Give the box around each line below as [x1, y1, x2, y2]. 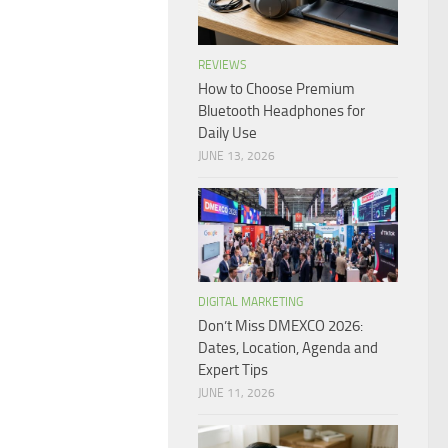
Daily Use [198, 124, 257, 143]
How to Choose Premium [198, 80, 355, 99]
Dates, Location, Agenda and [198, 339, 378, 358]
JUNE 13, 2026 [198, 149, 275, 164]
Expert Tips [198, 361, 268, 380]
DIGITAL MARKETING [198, 295, 303, 310]
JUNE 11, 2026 [198, 386, 275, 401]
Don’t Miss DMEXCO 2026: [198, 317, 363, 336]
